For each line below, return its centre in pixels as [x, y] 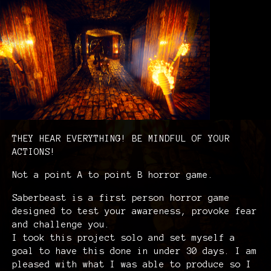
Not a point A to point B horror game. [113, 175]
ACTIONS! [34, 152]
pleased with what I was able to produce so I [132, 264]
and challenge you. [61, 224]
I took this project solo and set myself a [124, 238]
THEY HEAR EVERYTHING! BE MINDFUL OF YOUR [121, 139]
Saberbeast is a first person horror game [121, 198]
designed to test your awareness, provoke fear [135, 211]
